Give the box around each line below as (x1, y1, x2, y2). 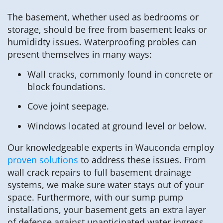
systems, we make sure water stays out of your (7, 178, 204, 191)
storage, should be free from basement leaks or (7, 23, 207, 36)
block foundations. (27, 80, 106, 93)
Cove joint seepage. (27, 100, 109, 112)
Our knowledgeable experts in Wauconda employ (7, 141, 214, 153)
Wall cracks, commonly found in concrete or (27, 68, 213, 80)
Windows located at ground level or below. (27, 119, 207, 132)
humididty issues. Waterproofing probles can (7, 36, 197, 48)
